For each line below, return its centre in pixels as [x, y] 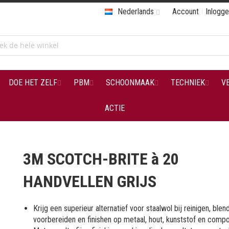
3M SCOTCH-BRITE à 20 [101, 159]
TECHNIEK [188, 83]
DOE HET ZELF [33, 83]
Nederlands [136, 12]
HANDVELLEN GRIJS [90, 181]
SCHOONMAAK [130, 83]
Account [186, 12]
